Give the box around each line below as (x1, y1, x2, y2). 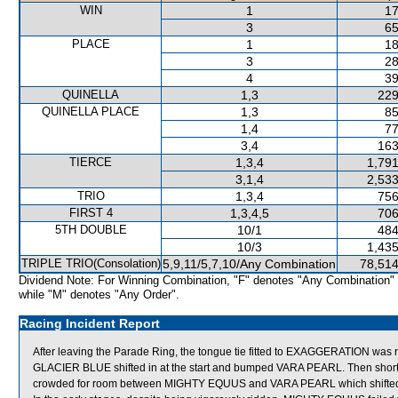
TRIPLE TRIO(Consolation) (20, 257, 161, 270)
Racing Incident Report (20, 316, 160, 330)
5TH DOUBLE (54, 223, 127, 236)
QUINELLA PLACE (42, 105, 139, 118)
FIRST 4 (68, 206, 113, 219)
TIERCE (69, 155, 112, 169)
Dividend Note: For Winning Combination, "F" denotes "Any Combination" (19, 274, 394, 287)
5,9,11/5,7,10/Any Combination (163, 257, 336, 271)
